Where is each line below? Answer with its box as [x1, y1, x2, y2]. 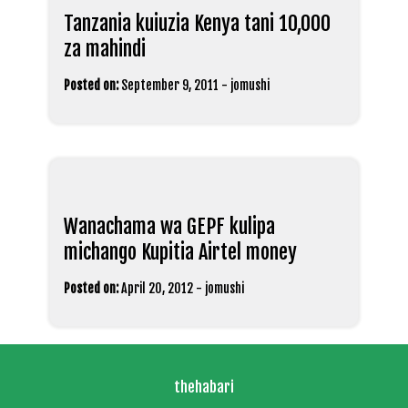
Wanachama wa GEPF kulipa [64, 213, 275, 239]
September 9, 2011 [121, 76, 219, 93]
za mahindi [64, 36, 146, 61]
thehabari [174, 377, 234, 396]
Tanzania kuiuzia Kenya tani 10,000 [64, 10, 331, 36]
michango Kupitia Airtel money [64, 239, 297, 264]
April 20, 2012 [121, 280, 193, 296]
